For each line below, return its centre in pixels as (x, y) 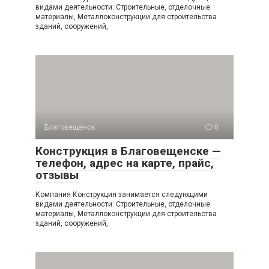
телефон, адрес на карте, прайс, (125, 163)
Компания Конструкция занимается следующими (122, 195)
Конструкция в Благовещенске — (128, 151)
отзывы (57, 175)
